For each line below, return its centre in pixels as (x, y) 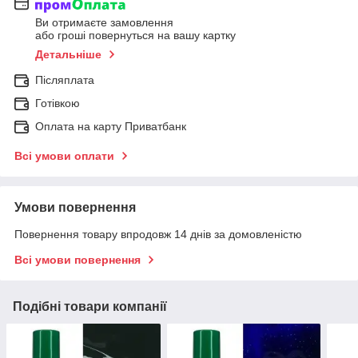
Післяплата (65, 80)
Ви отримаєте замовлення (104, 23)
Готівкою (58, 103)
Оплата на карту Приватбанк (111, 127)
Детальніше (68, 55)
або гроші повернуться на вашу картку (135, 36)
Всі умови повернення (78, 260)
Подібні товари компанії (90, 307)
